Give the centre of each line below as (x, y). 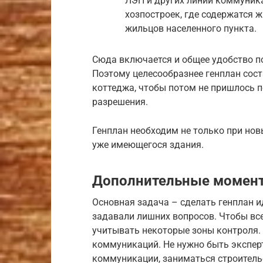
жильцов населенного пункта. (191, 29)
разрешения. (120, 102)
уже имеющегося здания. (148, 145)
